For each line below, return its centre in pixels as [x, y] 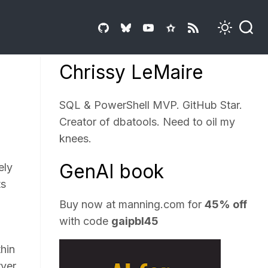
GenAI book [112, 171]
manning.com [152, 204]
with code [86, 221]
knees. [76, 138]
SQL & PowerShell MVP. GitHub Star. [151, 105]
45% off [226, 204]
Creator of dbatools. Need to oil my [147, 122]
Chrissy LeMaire [132, 72]
